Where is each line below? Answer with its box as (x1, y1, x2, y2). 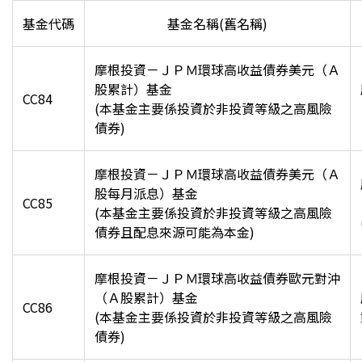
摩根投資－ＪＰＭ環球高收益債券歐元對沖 (95, 268, 340, 288)
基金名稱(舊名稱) (167, 14, 267, 33)
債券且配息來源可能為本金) (95, 222, 255, 242)
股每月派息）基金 (95, 183, 198, 203)
